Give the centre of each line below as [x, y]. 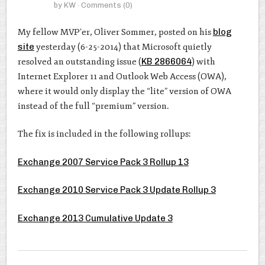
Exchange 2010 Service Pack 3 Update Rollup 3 [117, 190]
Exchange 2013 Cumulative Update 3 [95, 218]
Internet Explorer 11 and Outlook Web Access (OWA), [122, 76]
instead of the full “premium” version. [93, 106]
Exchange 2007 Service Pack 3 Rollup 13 [103, 162]
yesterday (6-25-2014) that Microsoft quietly [123, 47]
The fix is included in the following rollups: [104, 134]
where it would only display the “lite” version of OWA [124, 91]
